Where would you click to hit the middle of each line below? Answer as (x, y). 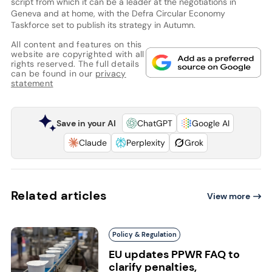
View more (229, 196)
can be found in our (53, 73)
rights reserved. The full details (75, 63)
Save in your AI (86, 123)
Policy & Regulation (144, 234)
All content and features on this (76, 44)
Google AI (210, 123)
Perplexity (146, 142)
